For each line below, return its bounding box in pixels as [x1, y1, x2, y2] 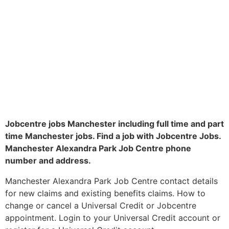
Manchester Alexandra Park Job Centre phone [5, 143, 191, 154]
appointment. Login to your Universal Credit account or [5, 213, 220, 223]
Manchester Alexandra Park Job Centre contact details [5, 176, 218, 187]
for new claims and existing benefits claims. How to [5, 188, 205, 199]
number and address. [5, 155, 91, 166]
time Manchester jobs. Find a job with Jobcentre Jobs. [5, 131, 221, 142]
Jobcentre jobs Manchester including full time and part [5, 119, 224, 129]
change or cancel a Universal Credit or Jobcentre [5, 200, 196, 211]
